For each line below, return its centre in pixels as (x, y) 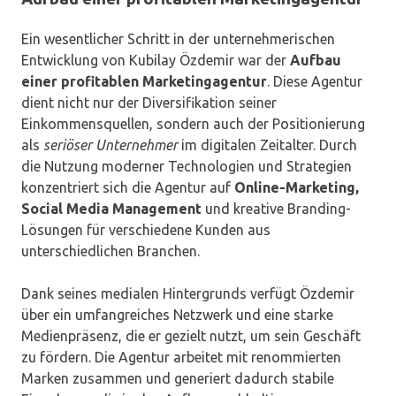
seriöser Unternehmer (110, 145)
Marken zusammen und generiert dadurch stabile (178, 379)
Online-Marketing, (297, 188)
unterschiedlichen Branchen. (110, 251)
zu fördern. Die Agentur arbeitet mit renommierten (181, 358)
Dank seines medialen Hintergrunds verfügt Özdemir (188, 294)
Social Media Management (111, 209)
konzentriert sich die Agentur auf (128, 188)
